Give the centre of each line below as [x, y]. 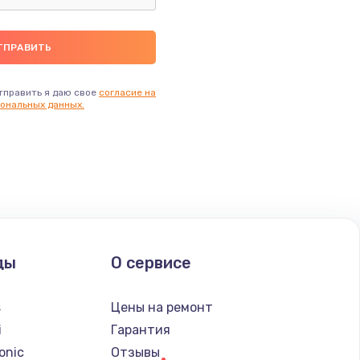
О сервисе [151, 262]
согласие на [127, 92]
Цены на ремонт [162, 307]
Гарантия [140, 329]
